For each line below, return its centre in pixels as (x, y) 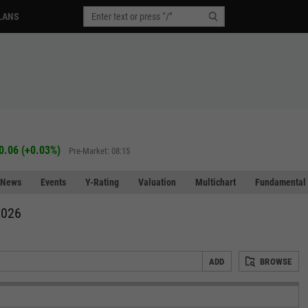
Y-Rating (102, 182)
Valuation (157, 182)
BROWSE (276, 262)
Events (53, 182)
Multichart (216, 182)
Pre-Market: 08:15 (99, 151)
